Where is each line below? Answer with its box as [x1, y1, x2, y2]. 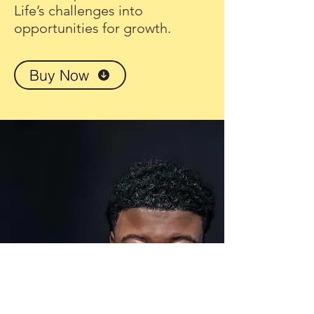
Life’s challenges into [14, 2, 143, 20]
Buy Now [29, 66, 89, 85]
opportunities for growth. [14, 20, 171, 37]
